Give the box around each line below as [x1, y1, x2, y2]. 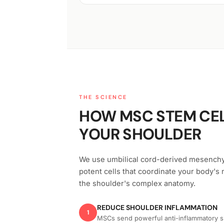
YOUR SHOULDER [79, 124, 201, 145]
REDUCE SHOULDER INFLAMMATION [97, 203, 218, 212]
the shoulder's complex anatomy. [79, 179, 196, 188]
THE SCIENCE [79, 93, 127, 101]
